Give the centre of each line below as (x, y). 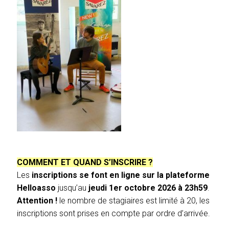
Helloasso (36, 188)
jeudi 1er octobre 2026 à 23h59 (148, 188)
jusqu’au (72, 188)
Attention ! (37, 201)
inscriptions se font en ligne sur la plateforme (121, 175)
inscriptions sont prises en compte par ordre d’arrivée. (113, 213)
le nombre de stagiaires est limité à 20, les (133, 201)
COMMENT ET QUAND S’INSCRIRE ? (85, 162)
